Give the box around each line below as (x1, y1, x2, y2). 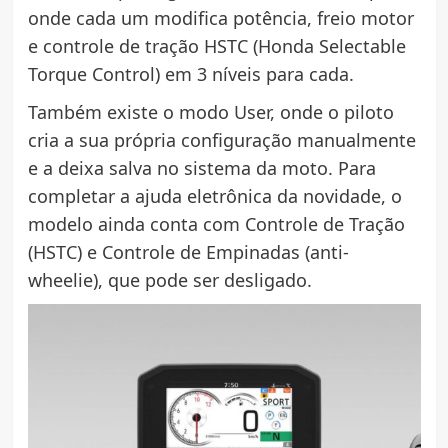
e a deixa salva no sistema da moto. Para (27, 155, 376, 180)
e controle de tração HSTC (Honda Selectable (27, 33, 406, 58)
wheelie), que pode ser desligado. (27, 267, 312, 292)
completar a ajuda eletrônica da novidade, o (27, 183, 402, 208)
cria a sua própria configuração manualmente (27, 127, 416, 152)
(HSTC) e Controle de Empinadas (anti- (27, 239, 349, 264)
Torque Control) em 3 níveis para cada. (27, 61, 354, 86)
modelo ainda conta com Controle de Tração (27, 211, 405, 236)
